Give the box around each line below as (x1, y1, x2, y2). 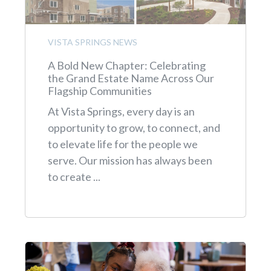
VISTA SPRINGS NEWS (47, 36, 137, 47)
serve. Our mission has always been (47, 153, 212, 167)
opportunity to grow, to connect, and (47, 120, 220, 134)
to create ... (47, 169, 100, 183)
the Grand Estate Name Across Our (47, 71, 214, 85)
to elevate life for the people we (47, 137, 198, 151)
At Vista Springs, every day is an (47, 104, 195, 118)
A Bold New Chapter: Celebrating (47, 58, 206, 72)
